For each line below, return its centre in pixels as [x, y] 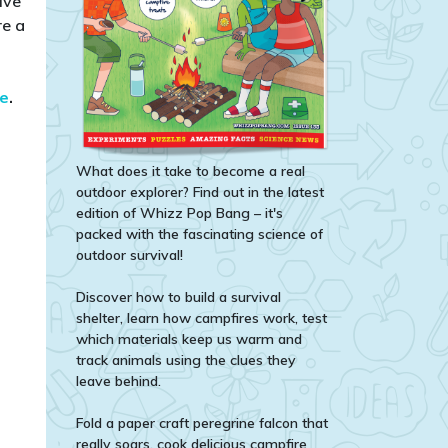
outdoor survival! [129, 254]
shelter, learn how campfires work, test [201, 317]
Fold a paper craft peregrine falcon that [202, 422]
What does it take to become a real [190, 170]
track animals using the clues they [186, 359]
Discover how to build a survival [178, 296]
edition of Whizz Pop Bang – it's [179, 212]
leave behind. [118, 380]
